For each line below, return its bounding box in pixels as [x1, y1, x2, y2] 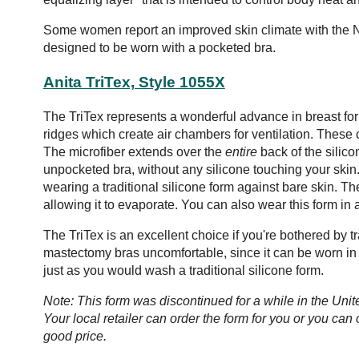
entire [224, 144, 257, 159]
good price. [42, 329, 107, 343]
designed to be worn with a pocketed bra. [42, 41, 276, 55]
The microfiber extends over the [42, 144, 225, 159]
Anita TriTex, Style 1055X [42, 74, 225, 91]
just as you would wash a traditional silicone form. [42, 263, 324, 277]
